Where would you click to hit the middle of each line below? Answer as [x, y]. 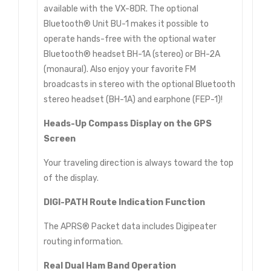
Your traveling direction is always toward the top [139, 163]
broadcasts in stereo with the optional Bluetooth [139, 84]
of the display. [71, 178]
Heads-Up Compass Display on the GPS [128, 123]
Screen [60, 139]
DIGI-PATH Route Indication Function [124, 202]
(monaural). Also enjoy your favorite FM [120, 69]
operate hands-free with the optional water [130, 39]
